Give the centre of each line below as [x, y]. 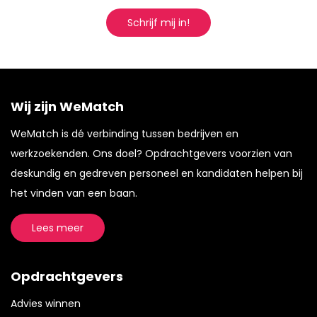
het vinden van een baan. [74, 193]
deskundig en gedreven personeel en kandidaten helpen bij [157, 173]
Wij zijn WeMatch [67, 106]
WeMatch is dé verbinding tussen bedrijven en [125, 134]
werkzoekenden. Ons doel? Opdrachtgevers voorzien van [151, 154]
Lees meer [58, 228]
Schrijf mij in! [158, 23]
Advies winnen [46, 304]
